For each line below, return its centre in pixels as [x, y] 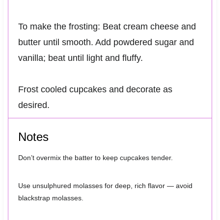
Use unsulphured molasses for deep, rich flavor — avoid [105, 185]
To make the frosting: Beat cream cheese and [107, 26]
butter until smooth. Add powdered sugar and [106, 42]
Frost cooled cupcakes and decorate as [95, 89]
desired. [34, 105]
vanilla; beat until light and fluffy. [80, 58]
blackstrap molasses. [51, 198]
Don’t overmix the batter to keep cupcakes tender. [95, 157]
